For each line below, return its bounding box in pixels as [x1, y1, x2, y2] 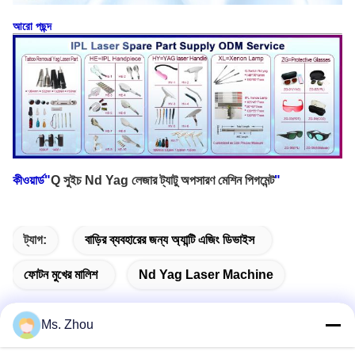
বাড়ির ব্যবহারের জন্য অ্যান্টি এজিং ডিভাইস [85, 232, 254, 246]
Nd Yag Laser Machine [139, 267, 273, 281]
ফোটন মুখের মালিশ [24, 267, 97, 281]
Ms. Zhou [41, 318, 94, 331]
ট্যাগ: [24, 232, 47, 246]
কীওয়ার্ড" [13, 173, 51, 187]
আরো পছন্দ [13, 19, 52, 32]
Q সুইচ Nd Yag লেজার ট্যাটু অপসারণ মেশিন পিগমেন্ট [51, 173, 274, 187]
